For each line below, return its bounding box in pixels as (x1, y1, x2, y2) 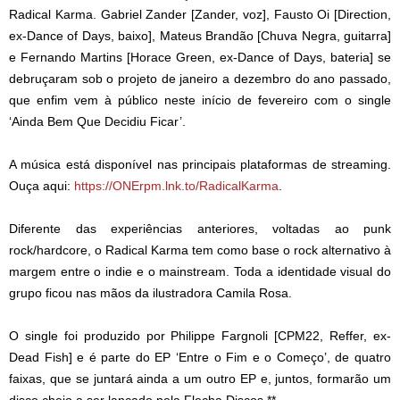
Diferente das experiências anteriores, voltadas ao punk (9, 221, 391, 237)
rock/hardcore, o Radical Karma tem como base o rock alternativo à (9, 243, 391, 258)
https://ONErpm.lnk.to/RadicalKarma (74, 179, 279, 194)
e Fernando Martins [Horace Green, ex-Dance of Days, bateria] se (9, 50, 391, 65)
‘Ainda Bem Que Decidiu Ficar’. (9, 114, 186, 129)
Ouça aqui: (9, 179, 74, 194)
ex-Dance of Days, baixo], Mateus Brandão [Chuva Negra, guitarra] (9, 29, 391, 44)
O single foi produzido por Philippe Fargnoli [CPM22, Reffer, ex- (9, 329, 391, 344)
